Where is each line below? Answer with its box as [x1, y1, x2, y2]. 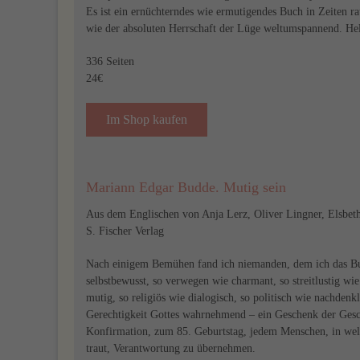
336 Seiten [86, 55, 134, 67]
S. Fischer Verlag [86, 225, 164, 237]
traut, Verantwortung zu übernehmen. [86, 342, 256, 354]
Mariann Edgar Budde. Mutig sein [86, 179, 286, 195]
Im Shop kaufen [106, 112, 187, 126]
